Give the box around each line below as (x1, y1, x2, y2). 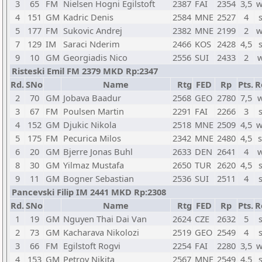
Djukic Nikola (63, 119, 116, 130)
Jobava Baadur (63, 92, 121, 104)
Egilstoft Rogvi (63, 240, 120, 251)
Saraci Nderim (63, 38, 120, 50)
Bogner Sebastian (63, 173, 134, 184)
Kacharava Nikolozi (63, 226, 139, 238)
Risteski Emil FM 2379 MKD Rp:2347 (12, 65, 158, 77)
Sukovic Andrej (63, 25, 122, 36)
